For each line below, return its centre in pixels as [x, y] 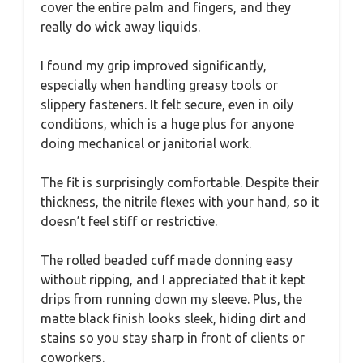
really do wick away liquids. [120, 26]
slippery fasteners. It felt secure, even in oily [167, 104]
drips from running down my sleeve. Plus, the [171, 299]
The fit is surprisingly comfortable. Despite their [180, 182]
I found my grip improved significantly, [154, 65]
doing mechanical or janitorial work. [146, 143]
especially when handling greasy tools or [159, 85]
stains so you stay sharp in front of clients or [173, 337]
